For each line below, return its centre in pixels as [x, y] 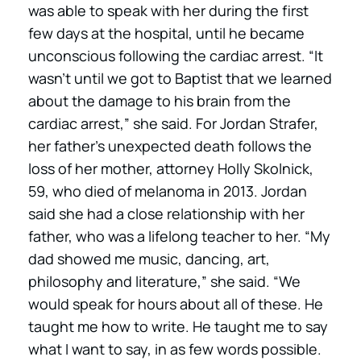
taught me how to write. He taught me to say [178, 326]
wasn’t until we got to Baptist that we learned [180, 78]
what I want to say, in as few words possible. [175, 349]
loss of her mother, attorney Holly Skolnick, [171, 168]
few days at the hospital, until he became [166, 33]
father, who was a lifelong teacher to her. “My [179, 236]
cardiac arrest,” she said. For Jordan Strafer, [173, 123]
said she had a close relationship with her [166, 214]
